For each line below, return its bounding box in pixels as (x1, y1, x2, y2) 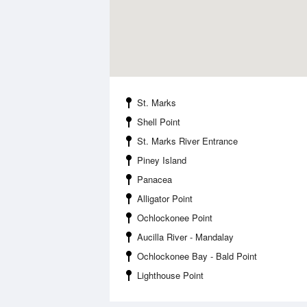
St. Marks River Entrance (137, 134, 238, 147)
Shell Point (137, 115, 180, 128)
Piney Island (137, 153, 186, 167)
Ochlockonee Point (137, 211, 212, 224)
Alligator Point (137, 192, 193, 205)
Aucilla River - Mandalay (137, 230, 234, 243)
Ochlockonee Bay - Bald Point (137, 249, 257, 262)
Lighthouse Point (137, 269, 204, 282)
